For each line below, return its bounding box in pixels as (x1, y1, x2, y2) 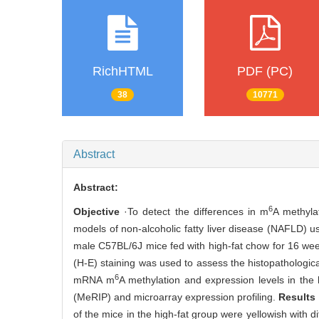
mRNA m (73, 273, 115, 286)
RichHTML (92, 64, 153, 79)
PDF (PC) (237, 64, 293, 79)
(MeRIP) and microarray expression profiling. (73, 291, 279, 303)
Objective (73, 205, 120, 217)
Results (278, 291, 316, 303)
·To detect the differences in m (120, 205, 269, 217)
